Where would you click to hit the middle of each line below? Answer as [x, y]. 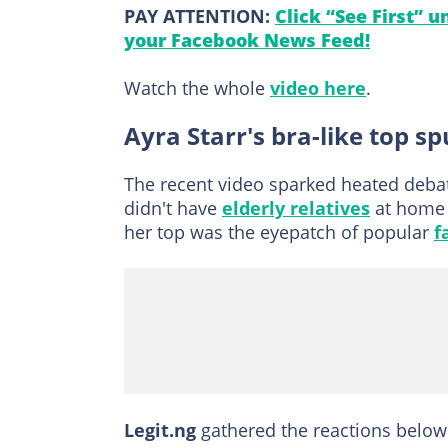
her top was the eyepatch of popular [279, 232]
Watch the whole [197, 88]
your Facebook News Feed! [247, 40]
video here [318, 88]
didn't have [173, 208]
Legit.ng [162, 430]
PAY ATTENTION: [199, 16]
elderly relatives [296, 208]
